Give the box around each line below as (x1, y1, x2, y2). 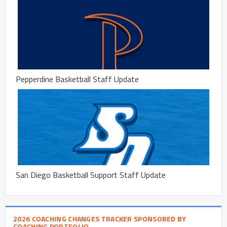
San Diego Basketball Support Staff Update (16, 168, 166, 181)
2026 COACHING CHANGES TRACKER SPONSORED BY (13, 213, 186, 224)
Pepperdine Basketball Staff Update (16, 72, 139, 85)
